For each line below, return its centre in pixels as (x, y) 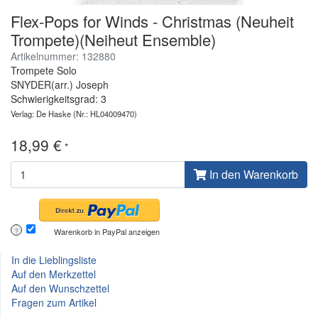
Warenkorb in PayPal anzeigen (107, 231)
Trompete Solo (44, 70)
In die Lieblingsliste (54, 259)
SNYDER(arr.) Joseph (60, 84)
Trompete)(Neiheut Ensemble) (113, 39)
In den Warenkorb (252, 174)
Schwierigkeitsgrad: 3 (59, 98)
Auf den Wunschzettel (60, 288)
